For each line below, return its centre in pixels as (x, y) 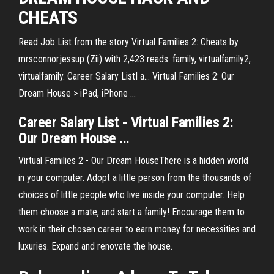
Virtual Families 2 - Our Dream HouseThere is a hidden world (133, 161)
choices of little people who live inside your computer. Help (131, 195)
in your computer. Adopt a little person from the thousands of (135, 178)
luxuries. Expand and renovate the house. (95, 246)
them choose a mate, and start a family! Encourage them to (131, 212)
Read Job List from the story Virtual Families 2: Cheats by (128, 42)
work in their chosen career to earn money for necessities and (137, 229)
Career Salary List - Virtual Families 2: (126, 122)
